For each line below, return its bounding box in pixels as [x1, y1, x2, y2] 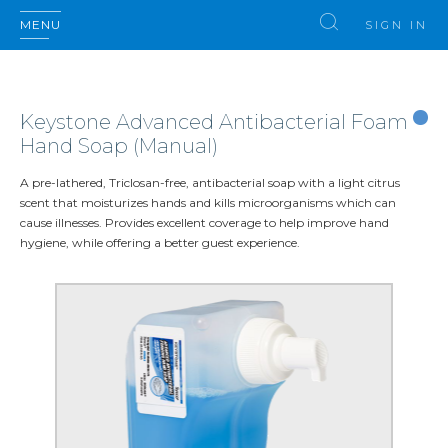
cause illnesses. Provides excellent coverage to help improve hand [20, 215, 389, 230]
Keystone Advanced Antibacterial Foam [20, 110, 408, 134]
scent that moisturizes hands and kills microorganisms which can [20, 195, 396, 210]
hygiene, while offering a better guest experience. [20, 235, 300, 250]
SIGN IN [365, 18, 428, 32]
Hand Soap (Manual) [20, 134, 218, 158]
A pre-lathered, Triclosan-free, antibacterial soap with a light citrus [20, 175, 400, 190]
